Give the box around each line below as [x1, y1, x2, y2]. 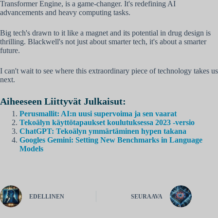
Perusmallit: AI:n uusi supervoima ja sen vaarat [19, 109, 177, 118]
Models [19, 144, 43, 153]
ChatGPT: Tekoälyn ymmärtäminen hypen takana [19, 127, 186, 135]
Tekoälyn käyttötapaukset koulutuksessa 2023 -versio [19, 118, 195, 127]
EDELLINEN [29, 193, 64, 200]
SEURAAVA [131, 193, 163, 200]
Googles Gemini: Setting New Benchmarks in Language [19, 135, 202, 144]
